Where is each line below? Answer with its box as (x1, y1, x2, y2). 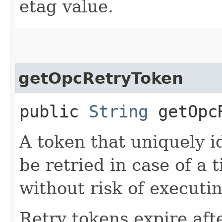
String (89, 101, 148, 121)
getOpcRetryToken (18, 69, 183, 87)
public (19, 101, 89, 121)
